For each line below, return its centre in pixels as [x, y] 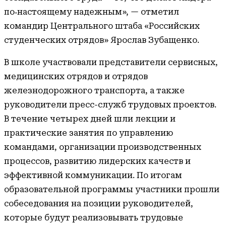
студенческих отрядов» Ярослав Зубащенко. [102, 40]
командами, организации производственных [103, 147]
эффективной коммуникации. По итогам [93, 175]
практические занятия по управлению [89, 133]
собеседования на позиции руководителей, [99, 203]
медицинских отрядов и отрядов [76, 76]
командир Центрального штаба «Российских [102, 26]
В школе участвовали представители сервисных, [111, 62]
